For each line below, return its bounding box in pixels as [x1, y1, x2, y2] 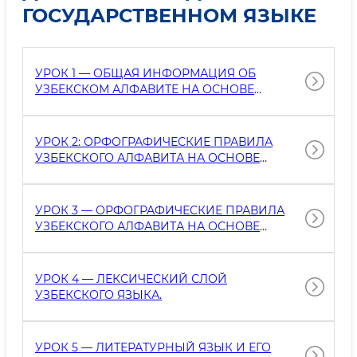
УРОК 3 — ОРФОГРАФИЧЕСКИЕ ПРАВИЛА [35, 203, 284, 218]
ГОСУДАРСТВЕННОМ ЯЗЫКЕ [22, 4, 316, 27]
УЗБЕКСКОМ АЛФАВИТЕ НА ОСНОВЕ [35, 82, 254, 96]
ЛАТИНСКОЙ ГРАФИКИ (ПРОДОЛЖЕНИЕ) [35, 235, 284, 249]
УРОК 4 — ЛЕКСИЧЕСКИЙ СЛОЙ [35, 272, 227, 286]
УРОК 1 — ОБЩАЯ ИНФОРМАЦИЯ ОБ [35, 66, 256, 80]
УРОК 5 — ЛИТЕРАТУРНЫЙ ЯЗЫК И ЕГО [35, 340, 271, 355]
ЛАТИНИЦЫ [35, 98, 108, 112]
